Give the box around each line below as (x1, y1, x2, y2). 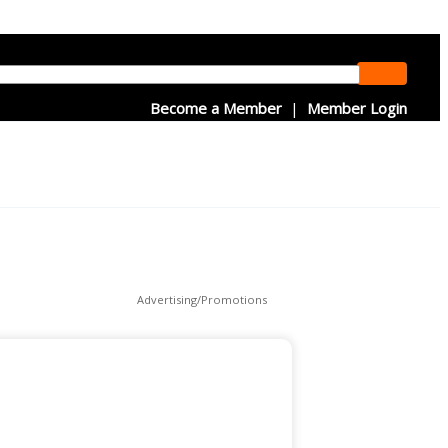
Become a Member (150, 98, 282, 118)
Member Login (307, 98, 407, 118)
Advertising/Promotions (137, 292, 267, 307)
